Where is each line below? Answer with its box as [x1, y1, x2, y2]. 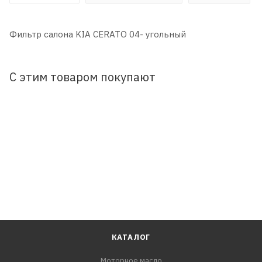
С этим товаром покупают [9, 69, 156, 84]
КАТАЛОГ [111, 232, 151, 242]
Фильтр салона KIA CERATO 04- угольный [9, 28, 186, 40]
